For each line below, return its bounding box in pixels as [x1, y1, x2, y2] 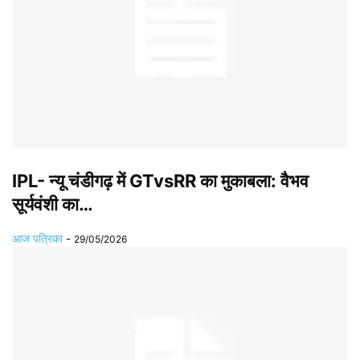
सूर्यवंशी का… [12, 193, 93, 215]
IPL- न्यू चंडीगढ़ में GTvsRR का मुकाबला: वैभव [12, 170, 309, 191]
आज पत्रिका [12, 231, 63, 245]
